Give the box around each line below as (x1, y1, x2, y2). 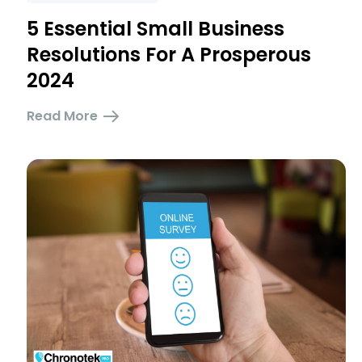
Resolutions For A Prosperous (27, 41, 312, 68)
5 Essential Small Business (27, 15, 285, 42)
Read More (27, 107, 99, 125)
